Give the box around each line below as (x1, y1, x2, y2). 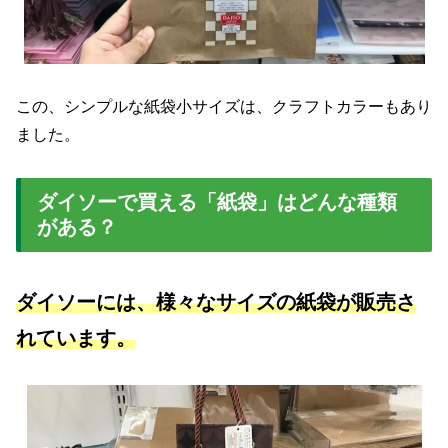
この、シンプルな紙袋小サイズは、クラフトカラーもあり (16, 98, 432, 116)
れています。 (16, 327, 136, 350)
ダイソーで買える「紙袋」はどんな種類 (37, 190, 397, 213)
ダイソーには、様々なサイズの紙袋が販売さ (16, 291, 416, 314)
